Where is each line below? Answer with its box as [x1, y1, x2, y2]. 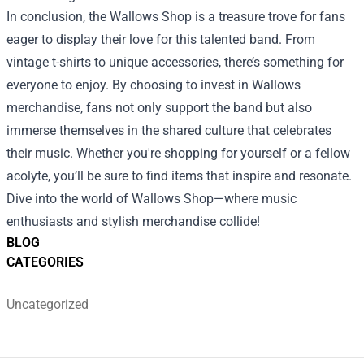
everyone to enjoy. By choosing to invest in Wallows [6, 77, 301, 93]
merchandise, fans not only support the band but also [6, 100, 312, 115]
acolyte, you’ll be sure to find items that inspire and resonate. [6, 168, 352, 184]
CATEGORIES [6, 254, 84, 270]
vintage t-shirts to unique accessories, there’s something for [6, 54, 344, 70]
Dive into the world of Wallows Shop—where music [6, 191, 297, 206]
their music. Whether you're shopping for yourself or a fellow [6, 145, 350, 161]
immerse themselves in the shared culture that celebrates [6, 123, 331, 138]
